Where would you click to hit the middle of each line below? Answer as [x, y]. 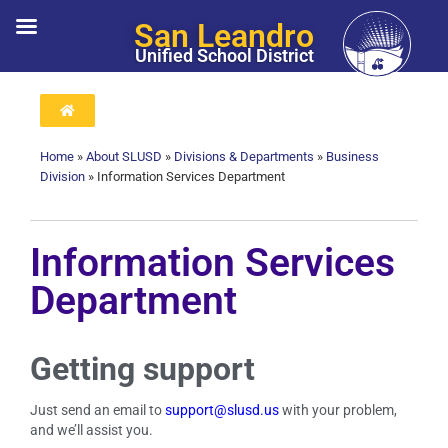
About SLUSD [124, 156]
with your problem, [338, 410]
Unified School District [224, 56]
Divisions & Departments [244, 156]
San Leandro [224, 36]
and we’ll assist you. [91, 430]
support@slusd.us [222, 410]
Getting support [142, 369]
